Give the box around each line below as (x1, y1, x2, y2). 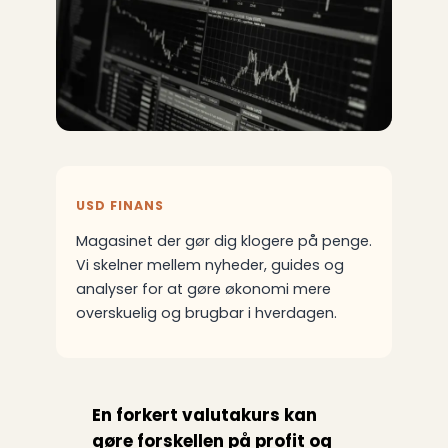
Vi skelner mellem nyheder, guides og (75, 255, 344, 276)
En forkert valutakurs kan (91, 403, 317, 428)
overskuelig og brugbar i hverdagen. (75, 303, 337, 324)
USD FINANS (75, 197, 164, 215)
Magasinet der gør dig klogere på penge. (75, 231, 372, 252)
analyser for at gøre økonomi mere (75, 279, 331, 300)
